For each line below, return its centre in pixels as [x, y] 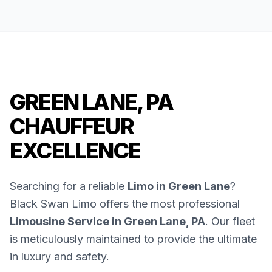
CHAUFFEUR [72, 127]
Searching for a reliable [69, 186]
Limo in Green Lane [179, 186]
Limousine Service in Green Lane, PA [107, 222]
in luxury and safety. [59, 257]
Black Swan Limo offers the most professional [125, 204]
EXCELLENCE [75, 151]
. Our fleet [230, 222]
